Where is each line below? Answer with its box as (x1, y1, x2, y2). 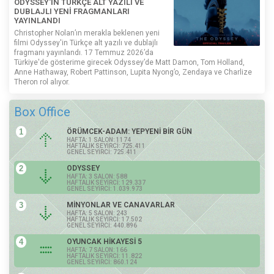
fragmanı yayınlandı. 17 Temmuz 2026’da (14, 48, 154, 57)
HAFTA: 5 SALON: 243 (67, 209, 127, 217)
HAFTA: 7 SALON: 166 (67, 246, 127, 253)
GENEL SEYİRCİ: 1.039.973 (67, 185, 143, 192)
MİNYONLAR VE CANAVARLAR (67, 200, 175, 209)
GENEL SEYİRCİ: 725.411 (67, 148, 137, 155)
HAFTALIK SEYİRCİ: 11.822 (67, 252, 142, 259)
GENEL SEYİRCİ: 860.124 (67, 258, 137, 265)
